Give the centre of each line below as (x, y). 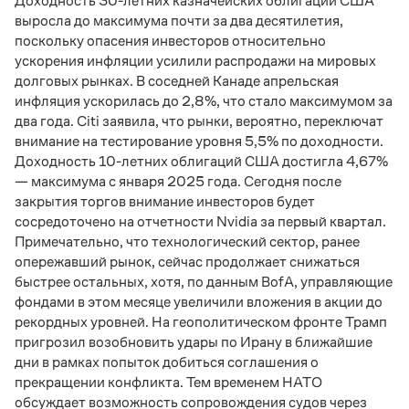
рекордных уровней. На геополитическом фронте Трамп (201, 322)
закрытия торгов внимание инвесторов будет (165, 201)
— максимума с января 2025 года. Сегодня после (178, 181)
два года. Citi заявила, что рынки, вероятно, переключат (199, 121)
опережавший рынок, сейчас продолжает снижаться (187, 262)
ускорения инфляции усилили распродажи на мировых (195, 61)
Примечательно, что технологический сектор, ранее (187, 241)
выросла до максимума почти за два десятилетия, (179, 21)
